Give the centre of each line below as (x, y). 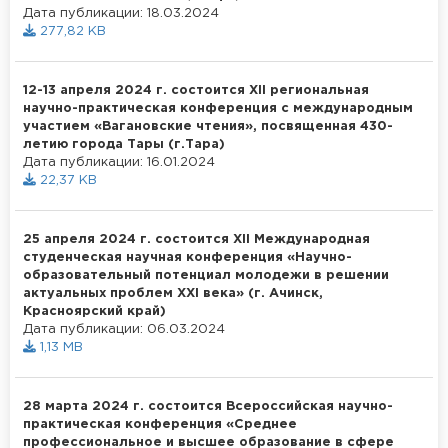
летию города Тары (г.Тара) (124, 144)
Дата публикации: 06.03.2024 (124, 329)
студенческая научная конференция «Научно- (187, 257)
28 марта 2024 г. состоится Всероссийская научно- (208, 406)
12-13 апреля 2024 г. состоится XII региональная (196, 90)
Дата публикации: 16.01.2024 (119, 162)
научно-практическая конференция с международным (218, 108)
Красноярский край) (94, 311)
